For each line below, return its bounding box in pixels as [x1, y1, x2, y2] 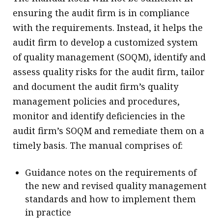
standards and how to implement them [25, 192, 196, 205]
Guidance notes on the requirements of [25, 166, 197, 178]
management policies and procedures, [13, 95, 180, 107]
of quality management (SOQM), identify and [13, 51, 206, 63]
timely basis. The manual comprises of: [13, 139, 183, 151]
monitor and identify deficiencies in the [13, 110, 186, 122]
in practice [25, 206, 72, 218]
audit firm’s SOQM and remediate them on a [13, 124, 205, 137]
